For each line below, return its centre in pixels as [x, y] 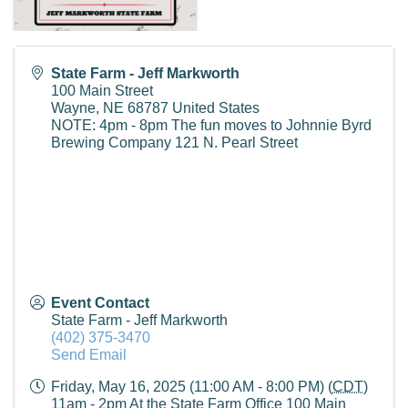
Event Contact [100, 302]
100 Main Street [102, 90]
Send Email [89, 354]
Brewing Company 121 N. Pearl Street [174, 142]
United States [216, 107]
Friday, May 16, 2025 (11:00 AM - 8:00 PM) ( [192, 386]
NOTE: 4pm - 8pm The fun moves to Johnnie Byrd [211, 125]
